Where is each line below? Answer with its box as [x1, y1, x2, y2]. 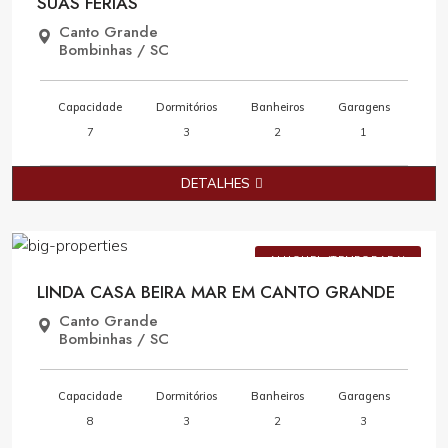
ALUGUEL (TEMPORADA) [268, 253, 407, 266]
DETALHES [180, 175, 250, 191]
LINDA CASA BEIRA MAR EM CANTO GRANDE [37, 280, 395, 304]
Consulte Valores [210, 203, 421, 241]
